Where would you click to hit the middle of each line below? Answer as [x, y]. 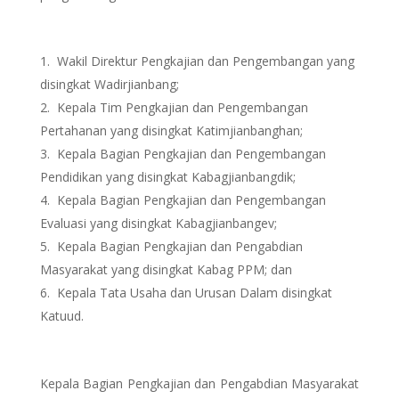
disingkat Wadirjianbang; [109, 84]
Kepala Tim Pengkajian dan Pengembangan [180, 107]
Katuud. [61, 316]
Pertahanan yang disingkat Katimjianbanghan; [171, 130]
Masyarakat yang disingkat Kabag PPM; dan [166, 269]
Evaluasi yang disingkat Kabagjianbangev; [158, 223]
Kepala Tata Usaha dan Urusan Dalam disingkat [192, 293]
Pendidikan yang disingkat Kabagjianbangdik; [167, 177]
